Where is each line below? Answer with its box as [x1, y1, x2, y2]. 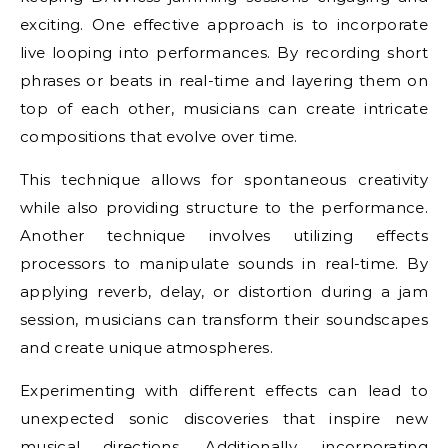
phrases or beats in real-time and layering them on [20, 70, 428, 90]
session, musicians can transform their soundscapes [20, 309, 428, 329]
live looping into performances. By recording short [20, 42, 428, 62]
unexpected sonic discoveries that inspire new [20, 408, 428, 428]
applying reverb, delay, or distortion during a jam [20, 281, 428, 301]
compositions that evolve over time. [20, 126, 298, 146]
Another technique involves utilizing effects [20, 225, 428, 245]
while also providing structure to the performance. [20, 197, 428, 217]
